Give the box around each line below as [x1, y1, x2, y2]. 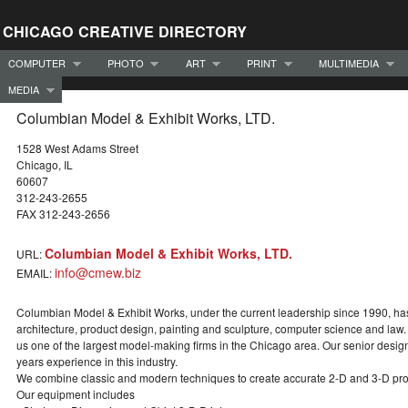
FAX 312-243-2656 [16, 206, 110, 222]
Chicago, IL [16, 157, 73, 173]
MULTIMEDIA [319, 55, 379, 70]
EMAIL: [16, 265, 55, 281]
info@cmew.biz [55, 263, 141, 282]
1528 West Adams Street [16, 140, 138, 157]
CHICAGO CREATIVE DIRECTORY [3, 21, 247, 42]
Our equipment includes [16, 386, 135, 403]
